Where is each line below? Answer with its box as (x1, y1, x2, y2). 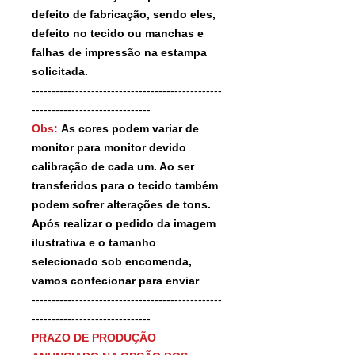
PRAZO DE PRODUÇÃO (32, 330, 156, 344)
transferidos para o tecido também (32, 178, 218, 192)
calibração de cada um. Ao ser (32, 159, 194, 173)
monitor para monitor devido (32, 140, 186, 154)
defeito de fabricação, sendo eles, (32, 7, 216, 21)
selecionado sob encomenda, (32, 254, 192, 268)
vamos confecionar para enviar (32, 273, 199, 287)
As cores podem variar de (61, 121, 199, 135)
